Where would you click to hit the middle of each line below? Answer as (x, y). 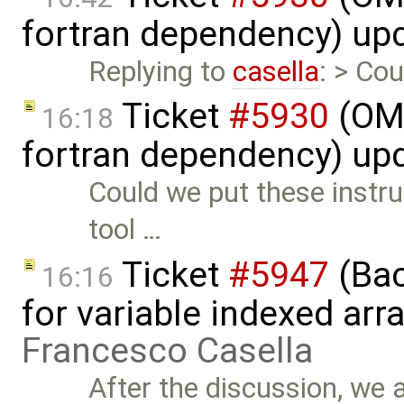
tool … (125, 230)
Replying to (161, 71)
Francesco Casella (167, 350)
